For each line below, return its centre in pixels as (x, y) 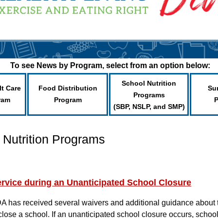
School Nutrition (149, 83)
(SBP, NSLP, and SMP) (149, 107)
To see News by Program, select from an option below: (110, 65)
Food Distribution (68, 88)
